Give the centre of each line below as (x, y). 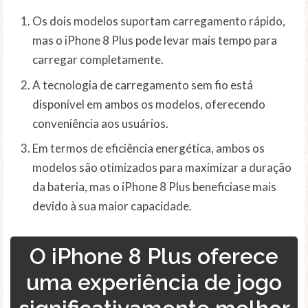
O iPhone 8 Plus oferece (154, 256)
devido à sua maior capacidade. (112, 206)
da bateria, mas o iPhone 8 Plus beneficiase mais (154, 187)
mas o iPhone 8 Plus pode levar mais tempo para (155, 41)
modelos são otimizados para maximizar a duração (162, 168)
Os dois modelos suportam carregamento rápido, (159, 21)
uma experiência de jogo (154, 283)
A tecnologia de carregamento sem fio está (143, 85)
